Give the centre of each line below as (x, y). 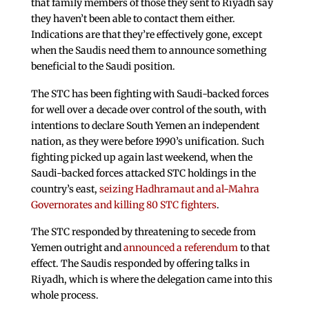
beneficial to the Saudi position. (103, 66)
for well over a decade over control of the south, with (148, 109)
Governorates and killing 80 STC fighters (123, 205)
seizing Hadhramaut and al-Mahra (179, 189)
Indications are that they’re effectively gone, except (146, 34)
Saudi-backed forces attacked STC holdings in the (143, 173)
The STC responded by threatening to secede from (143, 232)
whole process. (64, 296)
